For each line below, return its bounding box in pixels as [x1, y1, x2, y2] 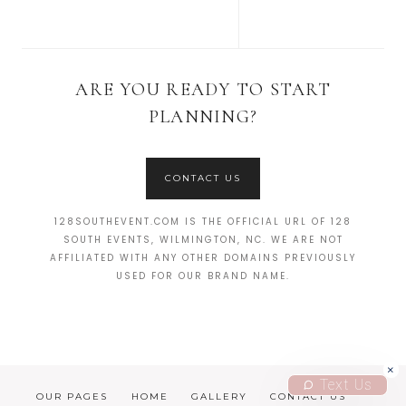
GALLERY [191, 391, 247, 403]
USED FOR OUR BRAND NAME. [116, 269, 290, 284]
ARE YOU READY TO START [75, 79, 331, 101]
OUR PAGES [36, 391, 108, 403]
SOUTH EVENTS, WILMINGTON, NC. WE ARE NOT [63, 233, 343, 247]
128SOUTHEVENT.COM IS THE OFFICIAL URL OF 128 [54, 215, 352, 229]
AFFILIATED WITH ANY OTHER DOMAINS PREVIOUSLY [50, 251, 356, 266]
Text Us [319, 376, 372, 393]
